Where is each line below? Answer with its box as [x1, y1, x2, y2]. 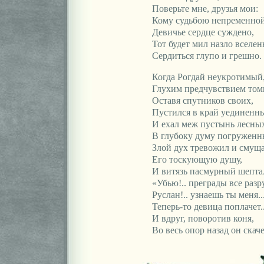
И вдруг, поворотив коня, [151, 213, 254, 223]
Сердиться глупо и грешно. [151, 51, 262, 61]
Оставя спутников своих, [151, 95, 253, 105]
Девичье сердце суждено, [151, 27, 254, 37]
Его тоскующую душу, [151, 154, 242, 164]
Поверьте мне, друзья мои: [151, 4, 258, 14]
